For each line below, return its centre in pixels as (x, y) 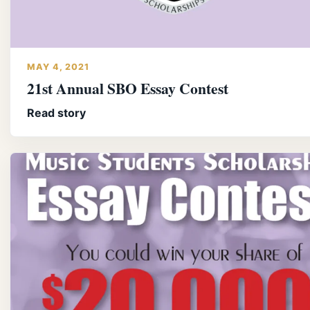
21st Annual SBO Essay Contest (128, 88)
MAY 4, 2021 (58, 66)
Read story (56, 112)
